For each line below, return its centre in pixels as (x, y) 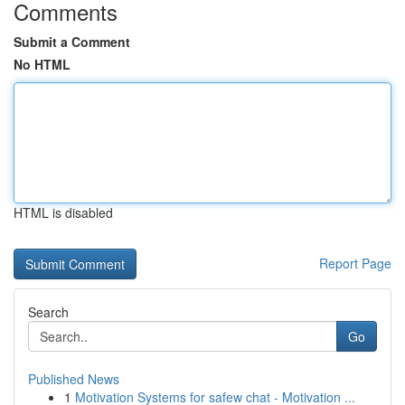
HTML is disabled (63, 212)
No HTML (42, 64)
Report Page (355, 263)
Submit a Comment (72, 42)
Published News (74, 379)
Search (48, 312)
